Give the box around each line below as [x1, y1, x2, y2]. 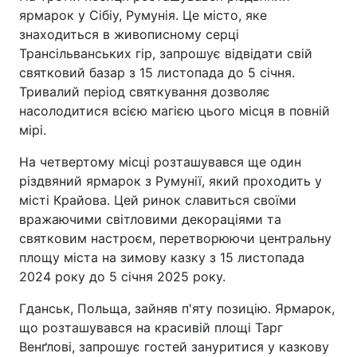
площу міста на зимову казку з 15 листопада [19, 249, 304, 265]
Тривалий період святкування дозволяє [19, 84, 270, 100]
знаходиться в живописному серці [19, 26, 239, 42]
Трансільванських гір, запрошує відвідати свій [19, 45, 312, 61]
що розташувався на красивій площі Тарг [19, 320, 283, 335]
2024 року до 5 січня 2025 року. [19, 269, 226, 284]
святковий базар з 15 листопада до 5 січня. [19, 65, 295, 80]
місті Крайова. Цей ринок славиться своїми [19, 192, 296, 208]
